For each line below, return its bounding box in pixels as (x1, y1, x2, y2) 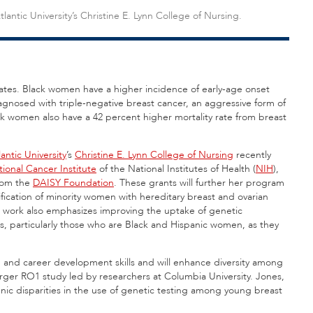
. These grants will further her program (114, 175, 284, 189)
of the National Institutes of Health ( (96, 161, 256, 175)
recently (233, 147, 271, 161)
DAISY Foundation (33, 175, 114, 189)
